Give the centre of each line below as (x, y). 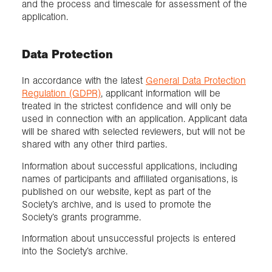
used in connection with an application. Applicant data (134, 119)
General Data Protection (196, 81)
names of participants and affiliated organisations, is (130, 178)
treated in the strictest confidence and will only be (127, 106)
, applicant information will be (161, 93)
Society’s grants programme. (81, 217)
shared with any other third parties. (94, 144)
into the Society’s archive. (75, 251)
